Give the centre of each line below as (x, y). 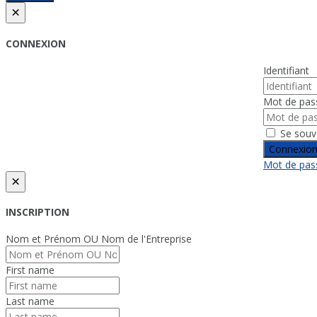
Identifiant (286, 70)
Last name (30, 301)
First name (30, 270)
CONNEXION (36, 43)
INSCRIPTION (38, 212)
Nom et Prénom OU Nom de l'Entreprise (99, 238)
